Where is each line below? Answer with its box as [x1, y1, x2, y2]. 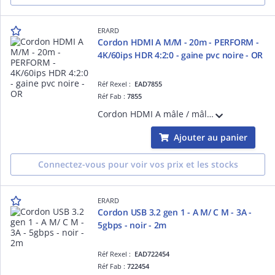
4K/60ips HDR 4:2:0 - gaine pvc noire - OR [98, 48, 263, 61]
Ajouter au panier [174, 131, 247, 143]
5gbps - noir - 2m [98, 219, 167, 231]
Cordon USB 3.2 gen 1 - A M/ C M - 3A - [98, 206, 252, 218]
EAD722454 [134, 249, 170, 258]
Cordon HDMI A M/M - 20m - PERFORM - [98, 36, 259, 48]
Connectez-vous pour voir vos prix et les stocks [37, 158, 238, 170]
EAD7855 [134, 79, 163, 88]
